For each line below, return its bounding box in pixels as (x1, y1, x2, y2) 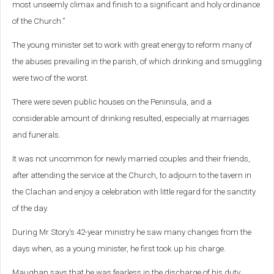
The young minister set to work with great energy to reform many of (12, 40, 252, 50)
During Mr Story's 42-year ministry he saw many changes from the (12, 228, 251, 237)
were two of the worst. (12, 73, 91, 83)
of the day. (12, 204, 48, 213)
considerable (12, 114, 61, 124)
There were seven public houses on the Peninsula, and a (12, 97, 212, 107)
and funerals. (12, 130, 61, 140)
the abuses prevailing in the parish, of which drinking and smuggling (12, 57, 262, 67)
